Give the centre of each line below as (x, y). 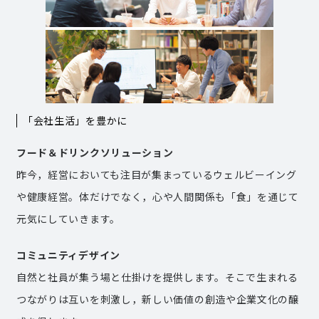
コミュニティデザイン (68, 255)
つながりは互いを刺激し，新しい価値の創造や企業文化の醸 (157, 299)
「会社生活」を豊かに (75, 121)
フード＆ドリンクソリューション (95, 153)
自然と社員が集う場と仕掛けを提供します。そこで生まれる (157, 277)
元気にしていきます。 (68, 219)
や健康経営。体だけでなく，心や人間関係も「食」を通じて (157, 197)
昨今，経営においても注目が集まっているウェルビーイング (156, 175)
